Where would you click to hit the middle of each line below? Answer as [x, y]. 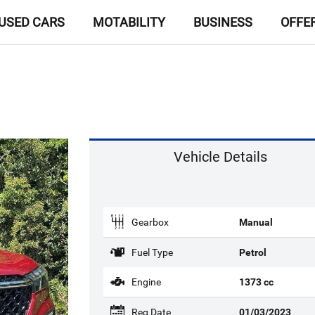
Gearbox [150, 223]
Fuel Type [152, 253]
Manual [256, 223]
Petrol [253, 253]
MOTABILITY [129, 22]
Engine [146, 282]
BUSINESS [223, 22]
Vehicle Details [220, 157]
